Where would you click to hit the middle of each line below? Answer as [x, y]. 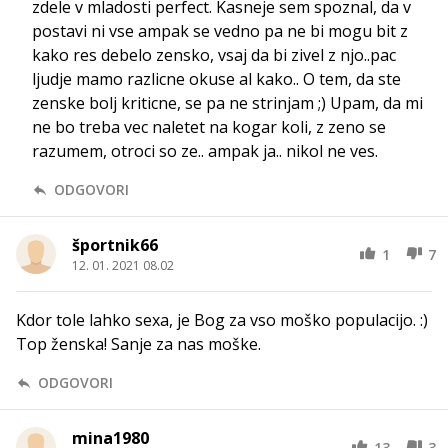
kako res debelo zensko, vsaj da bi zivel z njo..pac [214, 55]
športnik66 [115, 245]
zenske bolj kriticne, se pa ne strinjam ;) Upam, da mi [227, 103]
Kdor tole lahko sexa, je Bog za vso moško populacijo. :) [222, 320]
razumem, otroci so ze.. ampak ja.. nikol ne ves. [205, 151]
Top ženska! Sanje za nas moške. [138, 344]
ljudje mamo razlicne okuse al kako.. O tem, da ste [216, 79]
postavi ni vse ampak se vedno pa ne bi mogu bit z [220, 31]
